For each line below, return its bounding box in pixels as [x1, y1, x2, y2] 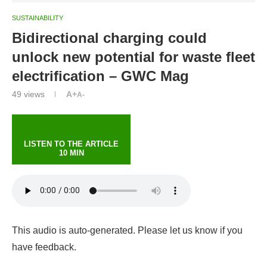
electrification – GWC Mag [12, 67, 189, 84]
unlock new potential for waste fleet [12, 48, 255, 65]
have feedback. [12, 241, 76, 252]
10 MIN [58, 148, 84, 157]
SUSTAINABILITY [12, 14, 63, 21]
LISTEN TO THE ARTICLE [24, 139, 119, 148]
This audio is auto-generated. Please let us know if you [12, 225, 243, 235]
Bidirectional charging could [12, 29, 207, 46]
